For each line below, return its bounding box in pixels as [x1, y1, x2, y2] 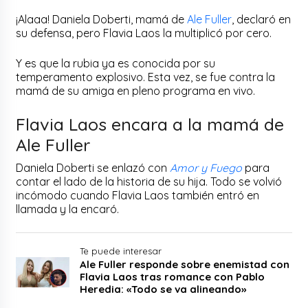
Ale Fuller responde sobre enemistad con [80, 257, 290, 271]
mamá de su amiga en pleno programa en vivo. [16, 83, 258, 98]
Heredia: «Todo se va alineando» [80, 282, 247, 296]
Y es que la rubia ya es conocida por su [16, 56, 216, 70]
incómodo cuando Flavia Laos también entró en [16, 188, 260, 202]
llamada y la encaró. [16, 201, 122, 216]
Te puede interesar [80, 245, 162, 256]
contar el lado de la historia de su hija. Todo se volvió [16, 174, 283, 188]
